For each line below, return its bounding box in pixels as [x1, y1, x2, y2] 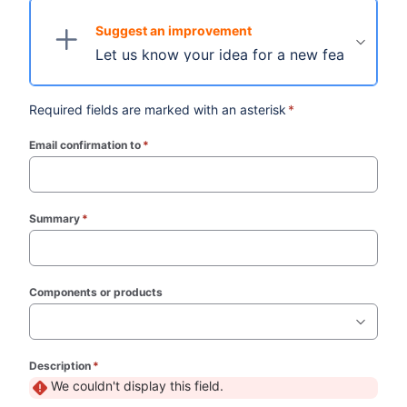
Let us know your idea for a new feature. [95, 45, 376, 64]
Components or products [29, 285, 164, 299]
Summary [29, 212, 81, 225]
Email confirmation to [29, 138, 142, 152]
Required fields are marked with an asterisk [29, 102, 287, 117]
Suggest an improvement [95, 23, 253, 38]
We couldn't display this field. [51, 378, 224, 393]
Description [29, 359, 92, 372]
